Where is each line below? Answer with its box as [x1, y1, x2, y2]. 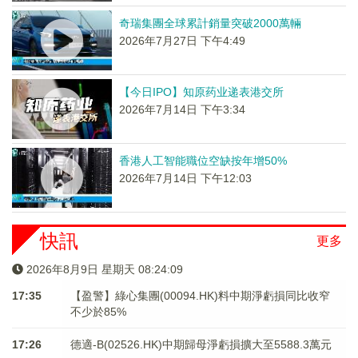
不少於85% [70, 305, 126, 318]
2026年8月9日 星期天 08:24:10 [26, 263, 183, 276]
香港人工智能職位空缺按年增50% [118, 154, 287, 167]
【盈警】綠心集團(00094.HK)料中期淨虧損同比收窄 [70, 289, 330, 302]
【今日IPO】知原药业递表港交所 [118, 86, 284, 98]
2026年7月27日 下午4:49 [118, 34, 245, 47]
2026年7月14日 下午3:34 [118, 103, 245, 116]
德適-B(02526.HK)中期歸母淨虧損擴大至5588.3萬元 [70, 338, 332, 351]
